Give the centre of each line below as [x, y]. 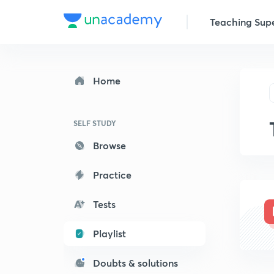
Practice [112, 175]
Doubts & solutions [135, 263]
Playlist [109, 233]
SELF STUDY [95, 123]
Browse [109, 145]
